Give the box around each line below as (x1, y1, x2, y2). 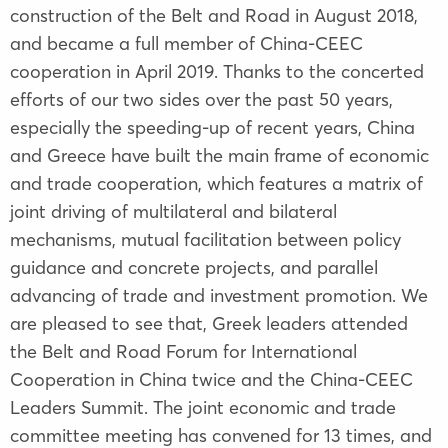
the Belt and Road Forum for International (10, 339, 357, 363)
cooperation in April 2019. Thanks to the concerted (10, 59, 424, 83)
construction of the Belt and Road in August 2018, (10, 3, 418, 27)
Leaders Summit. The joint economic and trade (10, 395, 396, 419)
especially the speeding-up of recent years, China (10, 115, 415, 139)
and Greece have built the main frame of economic (10, 143, 429, 167)
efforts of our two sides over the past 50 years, (10, 87, 393, 111)
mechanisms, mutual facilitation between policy (10, 227, 401, 251)
